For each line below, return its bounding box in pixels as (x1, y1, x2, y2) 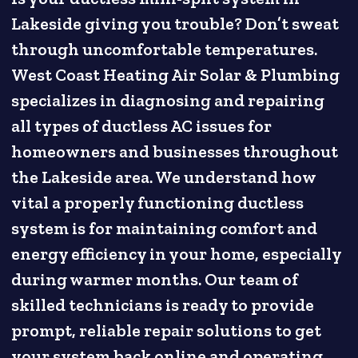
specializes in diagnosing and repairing (11, 90, 325, 112)
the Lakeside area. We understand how (11, 167, 316, 189)
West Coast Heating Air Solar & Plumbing (11, 65, 340, 86)
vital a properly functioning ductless (11, 193, 304, 214)
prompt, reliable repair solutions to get (11, 320, 322, 342)
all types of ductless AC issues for (11, 116, 272, 137)
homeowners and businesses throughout (11, 141, 339, 163)
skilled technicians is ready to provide (11, 295, 315, 316)
